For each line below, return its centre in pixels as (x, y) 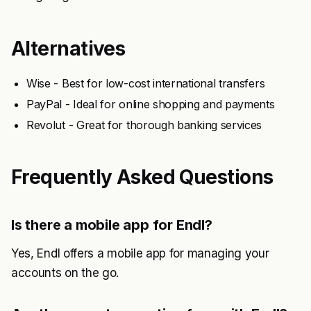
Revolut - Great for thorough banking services (144, 125)
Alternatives (68, 49)
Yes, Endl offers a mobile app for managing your (140, 253)
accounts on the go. (65, 273)
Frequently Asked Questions (142, 177)
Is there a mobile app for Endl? (112, 225)
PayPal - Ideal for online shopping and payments (151, 104)
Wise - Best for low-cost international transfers (146, 83)
